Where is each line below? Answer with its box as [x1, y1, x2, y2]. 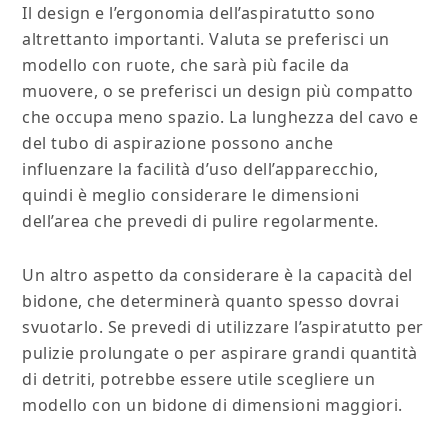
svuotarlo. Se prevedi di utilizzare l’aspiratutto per [22, 316, 424, 339]
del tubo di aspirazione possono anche [22, 132, 334, 155]
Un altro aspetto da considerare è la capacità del [22, 264, 413, 287]
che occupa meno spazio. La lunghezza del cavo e [22, 106, 419, 129]
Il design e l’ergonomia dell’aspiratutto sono [22, 2, 376, 25]
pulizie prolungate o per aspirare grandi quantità [22, 342, 418, 365]
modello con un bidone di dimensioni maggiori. [22, 394, 403, 417]
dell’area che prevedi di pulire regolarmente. [22, 210, 379, 233]
